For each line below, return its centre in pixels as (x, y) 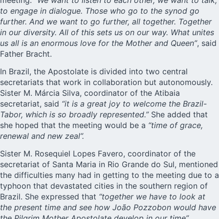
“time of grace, (175, 125)
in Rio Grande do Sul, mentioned (157, 164)
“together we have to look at (152, 197)
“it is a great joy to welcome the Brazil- (134, 103)
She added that (178, 114)
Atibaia (167, 93)
